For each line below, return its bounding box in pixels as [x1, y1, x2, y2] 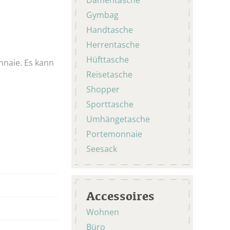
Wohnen [86, 206, 121, 218]
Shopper [86, 83, 120, 95]
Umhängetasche [86, 113, 150, 125]
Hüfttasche [86, 53, 129, 65]
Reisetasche [86, 68, 132, 80]
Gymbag [86, 9, 119, 21]
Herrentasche [86, 39, 140, 50]
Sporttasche [86, 98, 133, 110]
